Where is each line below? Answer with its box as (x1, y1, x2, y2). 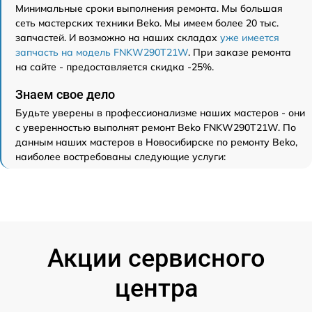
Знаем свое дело (15, 87, 115, 102)
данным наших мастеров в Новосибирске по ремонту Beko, (15, 136, 297, 149)
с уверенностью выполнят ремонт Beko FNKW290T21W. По (15, 121, 296, 134)
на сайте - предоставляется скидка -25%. (15, 61, 214, 74)
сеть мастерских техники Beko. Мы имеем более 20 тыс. (15, 17, 279, 30)
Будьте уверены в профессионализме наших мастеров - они (15, 107, 305, 120)
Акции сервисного (47, 244, 265, 274)
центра (114, 274, 198, 304)
